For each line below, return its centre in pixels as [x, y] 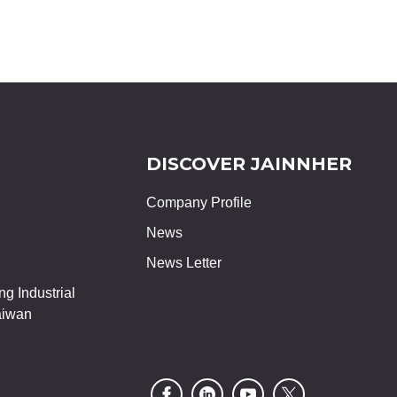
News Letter [184, 262]
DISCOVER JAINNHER [249, 163]
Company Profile [199, 202]
